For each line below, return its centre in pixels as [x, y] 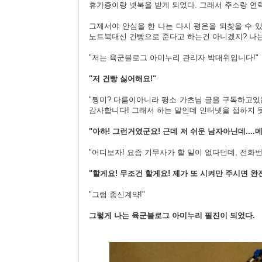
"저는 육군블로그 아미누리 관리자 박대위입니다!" [174, 58]
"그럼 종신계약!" [117, 194]
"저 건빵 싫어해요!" [123, 79]
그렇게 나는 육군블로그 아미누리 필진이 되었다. [172, 216]
